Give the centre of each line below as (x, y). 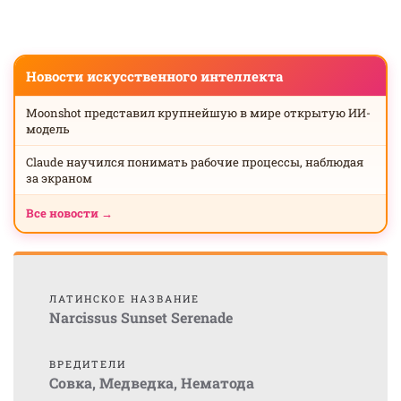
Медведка (137, 383)
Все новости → (69, 213)
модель (48, 129)
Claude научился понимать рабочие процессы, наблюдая (195, 162)
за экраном (59, 178)
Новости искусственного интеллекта (154, 76)
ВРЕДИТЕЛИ (88, 364)
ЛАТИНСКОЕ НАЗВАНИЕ (124, 299)
